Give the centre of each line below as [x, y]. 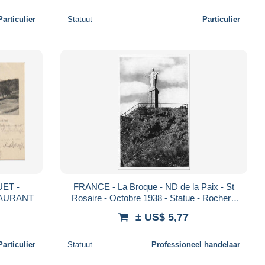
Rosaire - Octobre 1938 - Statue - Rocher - [153, 198]
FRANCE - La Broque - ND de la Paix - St [153, 186]
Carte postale [154, 209]
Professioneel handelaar [195, 244]
